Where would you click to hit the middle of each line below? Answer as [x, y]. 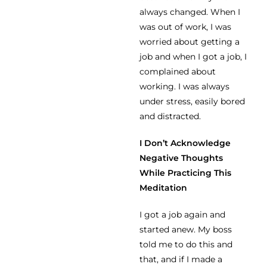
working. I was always [184, 87]
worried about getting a [190, 42]
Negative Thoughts [181, 158]
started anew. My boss [186, 230]
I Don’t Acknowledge [185, 143]
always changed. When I [190, 12]
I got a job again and [182, 215]
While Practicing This [185, 173]
